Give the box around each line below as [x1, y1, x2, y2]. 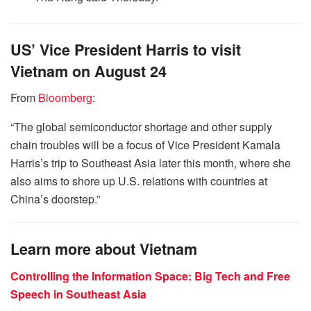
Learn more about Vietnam [10, 237, 197, 260]
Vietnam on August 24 [10, 60, 167, 82]
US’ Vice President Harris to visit [10, 38, 241, 60]
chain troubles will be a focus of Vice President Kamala [10, 137, 280, 153]
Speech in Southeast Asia [10, 285, 146, 302]
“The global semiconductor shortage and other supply [10, 119, 272, 135]
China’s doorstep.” [10, 191, 100, 208]
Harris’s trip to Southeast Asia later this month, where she [10, 155, 291, 171]
